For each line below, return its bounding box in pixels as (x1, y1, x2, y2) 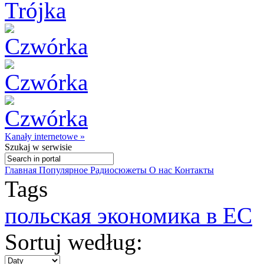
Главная (5, 165, 39, 175)
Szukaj (5, 142, 30, 152)
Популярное (39, 165, 90, 175)
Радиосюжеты (90, 165, 149, 175)
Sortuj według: (5, 229, 143, 255)
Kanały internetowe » (5, 131, 85, 141)
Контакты (174, 165, 214, 175)
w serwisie (30, 142, 72, 152)
